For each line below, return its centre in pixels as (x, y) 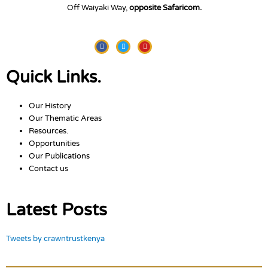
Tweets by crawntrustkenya (55, 239)
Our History (50, 106)
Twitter (135, 43)
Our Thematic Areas (66, 119)
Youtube (158, 43)
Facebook (117, 43)
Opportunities (54, 144)
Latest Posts (57, 210)
